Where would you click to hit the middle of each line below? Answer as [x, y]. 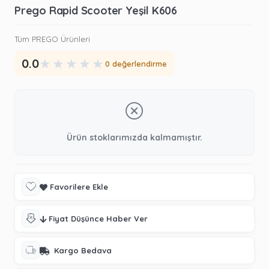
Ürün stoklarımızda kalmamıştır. [134, 137]
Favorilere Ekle [79, 186]
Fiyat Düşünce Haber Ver [98, 218]
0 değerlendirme [136, 63]
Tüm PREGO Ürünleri [52, 39]
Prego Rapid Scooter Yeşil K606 [96, 10]
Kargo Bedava [82, 250]
